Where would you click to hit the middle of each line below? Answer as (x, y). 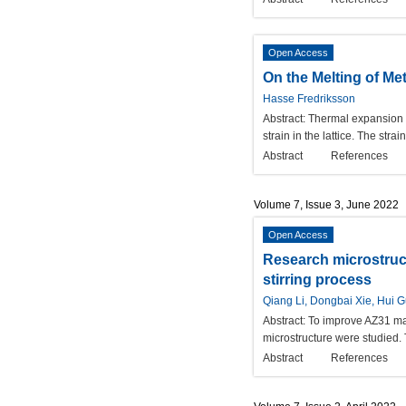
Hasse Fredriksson (309, 98)
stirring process (317, 279)
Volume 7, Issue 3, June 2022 (326, 204)
